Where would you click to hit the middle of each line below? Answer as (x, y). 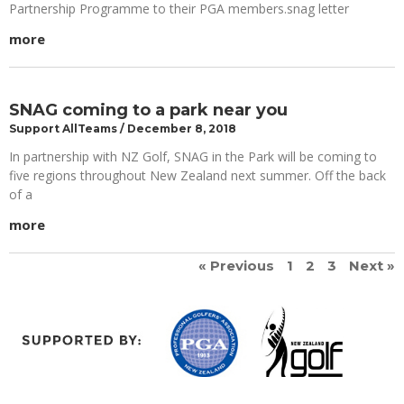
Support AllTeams (64, 129)
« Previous (236, 266)
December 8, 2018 (180, 129)
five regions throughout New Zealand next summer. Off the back (197, 176)
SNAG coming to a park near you (148, 110)
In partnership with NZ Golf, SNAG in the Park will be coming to (193, 157)
